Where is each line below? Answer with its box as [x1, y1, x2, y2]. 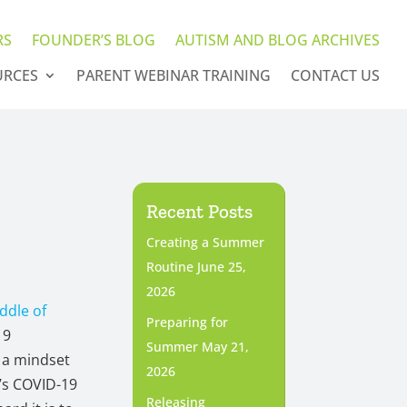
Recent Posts [145, 200, 253, 223]
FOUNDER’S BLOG [31, 30, 155, 50]
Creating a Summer [145, 233, 264, 252]
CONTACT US [290, 65, 380, 85]
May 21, [201, 338, 249, 356]
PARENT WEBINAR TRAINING [75, 65, 271, 85]
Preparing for [145, 313, 228, 332]
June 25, [196, 258, 246, 276]
